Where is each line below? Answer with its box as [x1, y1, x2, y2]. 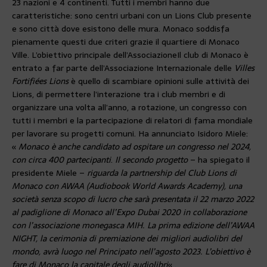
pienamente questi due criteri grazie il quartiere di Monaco [12, 35, 240, 49]
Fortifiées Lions [12, 74, 71, 88]
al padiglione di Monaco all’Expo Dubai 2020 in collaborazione [12, 206, 247, 219]
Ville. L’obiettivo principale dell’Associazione [12, 48, 177, 62]
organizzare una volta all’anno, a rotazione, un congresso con [12, 101, 247, 114]
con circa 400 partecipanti [12, 153, 111, 167]
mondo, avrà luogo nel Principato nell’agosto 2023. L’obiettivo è [12, 245, 250, 259]
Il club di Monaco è [177, 48, 249, 62]
